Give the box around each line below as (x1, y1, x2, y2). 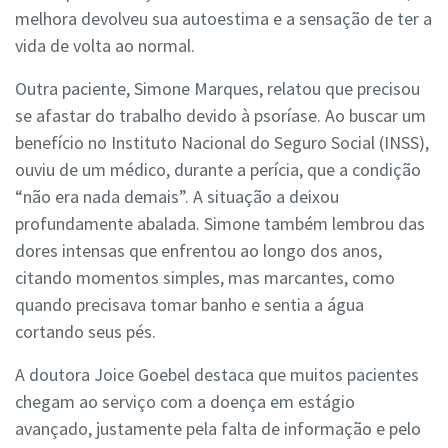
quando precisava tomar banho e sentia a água (15, 293, 364, 317)
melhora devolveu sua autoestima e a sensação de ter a (15, 7, 432, 31)
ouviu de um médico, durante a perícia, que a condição (15, 158, 421, 182)
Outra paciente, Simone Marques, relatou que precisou (15, 77, 420, 101)
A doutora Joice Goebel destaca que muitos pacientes (15, 363, 419, 387)
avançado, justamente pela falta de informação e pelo (15, 417, 421, 441)
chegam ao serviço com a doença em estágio (15, 390, 355, 414)
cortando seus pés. (15, 320, 156, 344)
